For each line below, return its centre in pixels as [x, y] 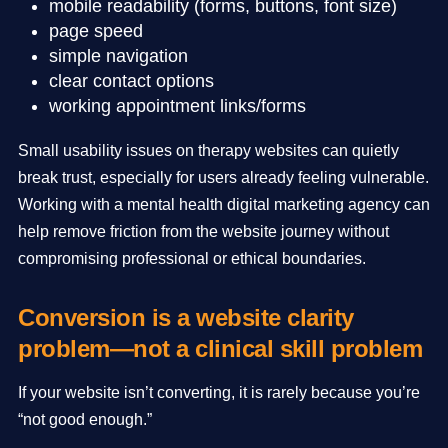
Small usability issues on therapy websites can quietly [208, 150]
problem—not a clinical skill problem [220, 348]
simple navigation [118, 55]
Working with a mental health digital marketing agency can [224, 204]
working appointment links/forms [177, 105]
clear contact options [131, 80]
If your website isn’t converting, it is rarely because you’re [219, 392]
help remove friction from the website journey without [203, 231]
